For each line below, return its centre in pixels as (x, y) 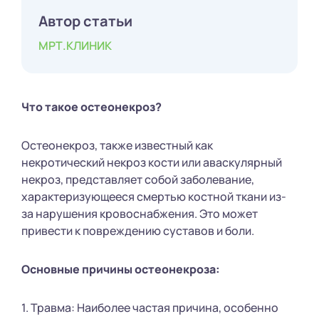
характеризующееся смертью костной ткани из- (154, 196)
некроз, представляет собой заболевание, (138, 179)
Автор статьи (85, 21)
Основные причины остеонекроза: (121, 269)
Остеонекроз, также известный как (117, 145)
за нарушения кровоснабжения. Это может (140, 213)
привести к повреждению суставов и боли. (138, 230)
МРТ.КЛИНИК (75, 45)
